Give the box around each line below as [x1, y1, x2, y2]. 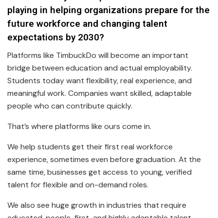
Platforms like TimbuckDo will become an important [7, 50, 188, 60]
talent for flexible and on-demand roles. [7, 179, 148, 190]
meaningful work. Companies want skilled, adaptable [7, 88, 192, 98]
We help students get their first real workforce [7, 141, 173, 152]
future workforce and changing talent [7, 17, 167, 31]
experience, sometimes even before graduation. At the [7, 154, 201, 164]
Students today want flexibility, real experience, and [7, 75, 192, 86]
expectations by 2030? [7, 31, 104, 45]
